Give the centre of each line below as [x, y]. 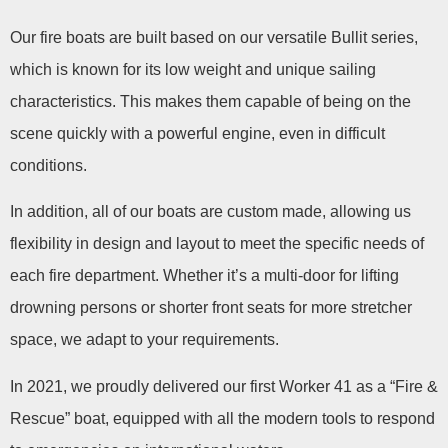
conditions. [48, 165]
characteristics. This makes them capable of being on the [210, 101]
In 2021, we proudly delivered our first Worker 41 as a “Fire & [224, 386]
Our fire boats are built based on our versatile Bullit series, [214, 37]
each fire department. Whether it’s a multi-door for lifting [204, 276]
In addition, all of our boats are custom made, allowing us [210, 212]
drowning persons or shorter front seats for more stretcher [211, 308]
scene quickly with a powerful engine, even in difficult [197, 133]
